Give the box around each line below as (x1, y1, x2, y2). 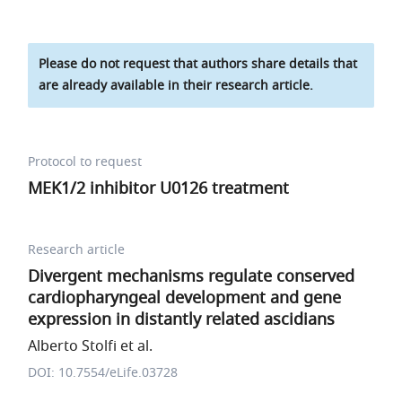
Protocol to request (28, 153, 143, 171)
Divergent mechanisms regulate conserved (28, 265, 355, 288)
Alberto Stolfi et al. (28, 336, 153, 357)
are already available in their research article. (39, 76, 314, 95)
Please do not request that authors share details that (39, 55, 358, 74)
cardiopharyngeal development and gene (28, 286, 342, 310)
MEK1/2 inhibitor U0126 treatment (28, 177, 290, 200)
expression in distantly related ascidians (28, 308, 336, 331)
